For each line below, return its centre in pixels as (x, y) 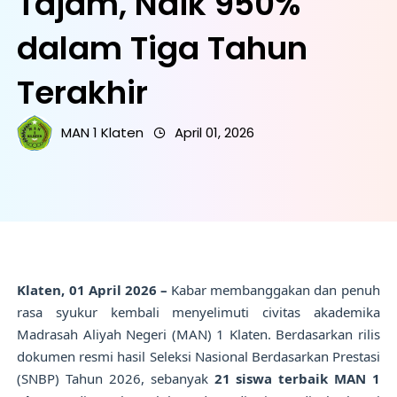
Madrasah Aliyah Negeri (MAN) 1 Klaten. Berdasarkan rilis (198, 334)
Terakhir (83, 93)
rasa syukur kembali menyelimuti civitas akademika (198, 312)
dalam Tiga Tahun (163, 48)
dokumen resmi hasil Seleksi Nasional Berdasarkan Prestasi (198, 356)
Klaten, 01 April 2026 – (92, 290)
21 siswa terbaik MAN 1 (297, 378)
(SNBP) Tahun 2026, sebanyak (116, 378)
